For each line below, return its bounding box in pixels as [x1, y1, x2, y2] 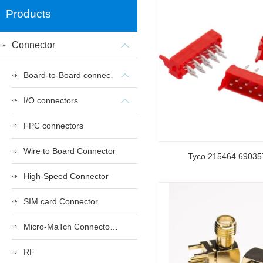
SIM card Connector [23, 197, 98, 206]
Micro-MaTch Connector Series [110, 222, 118, 231]
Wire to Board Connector [23, 146, 116, 156]
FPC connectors [23, 121, 83, 130]
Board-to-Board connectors [110, 70, 119, 80]
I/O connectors [23, 96, 78, 105]
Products [6, 8, 51, 20]
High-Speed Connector [23, 171, 109, 181]
